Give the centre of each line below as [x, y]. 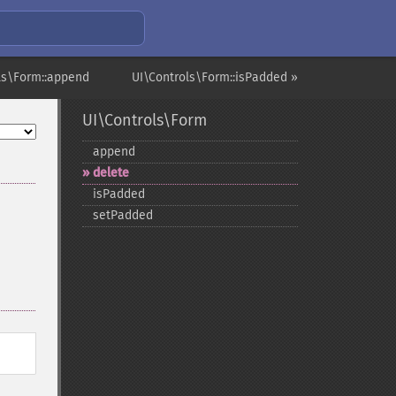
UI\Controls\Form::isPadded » [215, 77]
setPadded [122, 215]
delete [110, 173]
